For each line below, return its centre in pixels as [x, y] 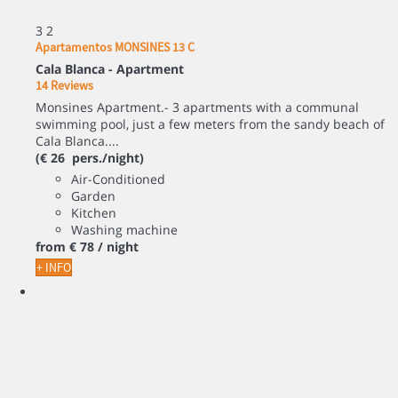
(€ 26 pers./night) [90, 158]
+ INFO [54, 268]
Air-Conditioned [118, 179]
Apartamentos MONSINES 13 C [115, 48]
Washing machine [124, 230]
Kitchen [94, 213]
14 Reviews [64, 86]
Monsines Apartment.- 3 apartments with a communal [197, 107]
